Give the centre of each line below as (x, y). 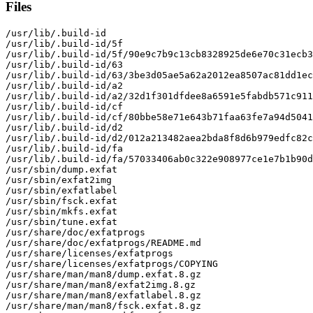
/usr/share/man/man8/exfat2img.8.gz (101, 284)
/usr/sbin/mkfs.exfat (61, 211)
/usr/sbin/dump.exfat (61, 169)
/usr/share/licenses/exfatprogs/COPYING (112, 263)
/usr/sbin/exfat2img (59, 180)
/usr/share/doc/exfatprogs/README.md (103, 242)
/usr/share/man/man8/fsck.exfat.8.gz (103, 305)
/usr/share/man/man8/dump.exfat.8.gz (103, 274)
